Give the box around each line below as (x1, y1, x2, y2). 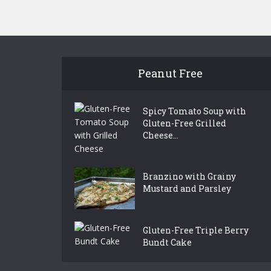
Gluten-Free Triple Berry (143, 224, 249, 236)
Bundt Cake (143, 236, 192, 248)
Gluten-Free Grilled (143, 117, 226, 129)
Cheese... (143, 129, 178, 141)
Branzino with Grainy (143, 171, 236, 182)
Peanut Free (138, 66, 203, 80)
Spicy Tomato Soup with (143, 105, 246, 117)
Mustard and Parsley (143, 183, 231, 194)
